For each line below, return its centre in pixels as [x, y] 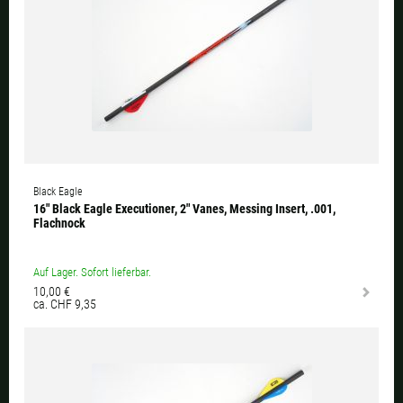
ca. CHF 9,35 [65, 304]
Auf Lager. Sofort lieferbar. [92, 272]
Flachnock [59, 223]
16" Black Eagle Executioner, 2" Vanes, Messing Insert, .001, [184, 208]
